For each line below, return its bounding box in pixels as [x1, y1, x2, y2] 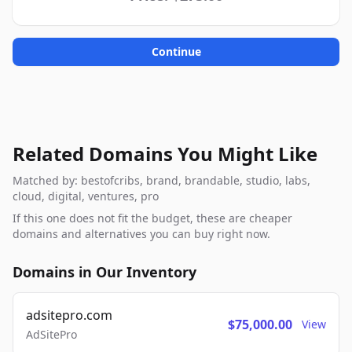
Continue [151, 44, 201, 59]
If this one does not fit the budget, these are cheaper [13, 211, 292, 225]
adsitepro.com [26, 306, 112, 324]
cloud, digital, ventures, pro [13, 189, 159, 203]
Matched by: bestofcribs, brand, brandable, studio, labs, [13, 173, 310, 188]
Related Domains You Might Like [13, 141, 317, 167]
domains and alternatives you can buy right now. [13, 226, 270, 241]
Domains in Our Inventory [13, 262, 196, 281]
